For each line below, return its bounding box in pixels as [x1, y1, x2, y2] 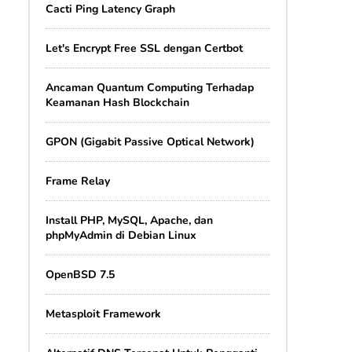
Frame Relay [45, 173, 110, 189]
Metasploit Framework [45, 306, 161, 321]
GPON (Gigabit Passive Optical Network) [45, 134, 255, 149]
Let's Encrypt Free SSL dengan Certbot [45, 40, 243, 56]
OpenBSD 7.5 [45, 266, 115, 282]
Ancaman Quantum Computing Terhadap [45, 79, 254, 95]
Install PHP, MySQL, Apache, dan [45, 212, 213, 228]
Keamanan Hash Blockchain [45, 94, 189, 110]
